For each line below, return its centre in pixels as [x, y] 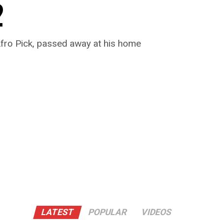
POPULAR [107, 212]
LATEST [57, 212]
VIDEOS [156, 212]
